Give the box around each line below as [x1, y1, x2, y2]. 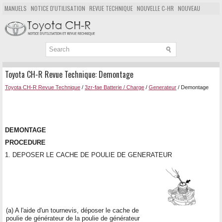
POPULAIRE [4, 16, 31, 24]
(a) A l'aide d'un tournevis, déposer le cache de [6, 206, 139, 214]
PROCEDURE [5, 138, 46, 146]
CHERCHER [72, 16, 98, 24]
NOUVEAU [178, 4, 200, 12]
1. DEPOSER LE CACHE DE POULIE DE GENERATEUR [5, 151, 172, 159]
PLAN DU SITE [35, 16, 68, 24]
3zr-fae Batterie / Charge [85, 84, 144, 90]
